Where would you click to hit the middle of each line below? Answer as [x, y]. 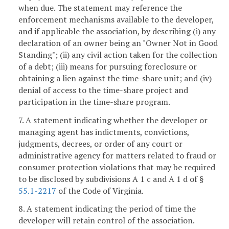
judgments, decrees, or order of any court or [100, 143]
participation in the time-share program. [94, 101]
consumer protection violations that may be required [117, 167]
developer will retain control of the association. [107, 221]
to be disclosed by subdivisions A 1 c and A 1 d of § [111, 179]
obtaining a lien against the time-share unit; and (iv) [115, 78]
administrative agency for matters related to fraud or [117, 155]
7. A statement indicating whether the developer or [113, 120]
